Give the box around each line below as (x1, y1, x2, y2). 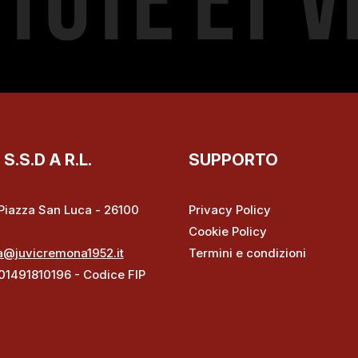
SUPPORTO (189, 150, 278, 169)
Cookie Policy (189, 224, 267, 239)
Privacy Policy (189, 202, 271, 217)
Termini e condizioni (189, 245, 306, 261)
